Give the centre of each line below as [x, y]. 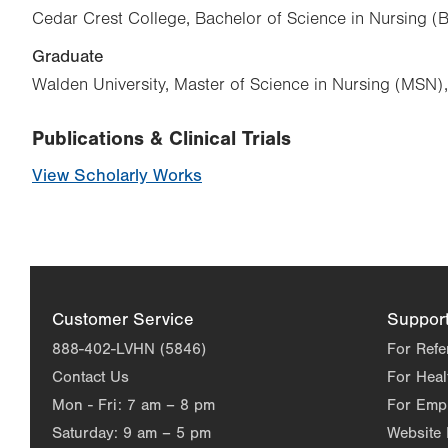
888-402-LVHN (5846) [129, 348]
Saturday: [85, 432]
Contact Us [90, 376]
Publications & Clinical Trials [161, 138]
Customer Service [123, 319]
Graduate [68, 56]
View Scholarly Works [117, 175]
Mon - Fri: [87, 404]
